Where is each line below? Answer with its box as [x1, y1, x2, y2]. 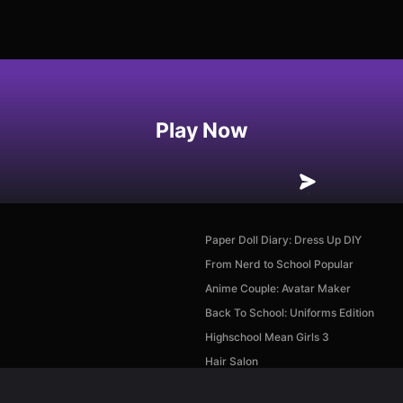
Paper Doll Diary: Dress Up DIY [205, 233, 362, 246]
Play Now [155, 117, 248, 143]
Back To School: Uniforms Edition [205, 306, 374, 319]
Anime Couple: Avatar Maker [205, 282, 351, 295]
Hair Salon [205, 354, 258, 368]
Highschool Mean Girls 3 [205, 330, 329, 344]
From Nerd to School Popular [205, 257, 354, 271]
